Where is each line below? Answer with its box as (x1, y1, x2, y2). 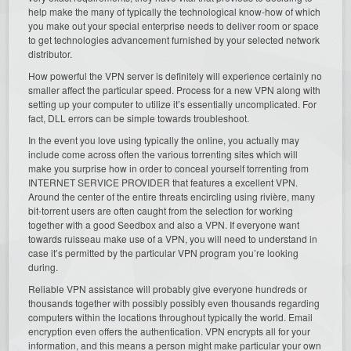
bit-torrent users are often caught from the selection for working (28, 203, 294, 217)
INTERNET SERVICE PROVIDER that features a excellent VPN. (28, 175, 299, 189)
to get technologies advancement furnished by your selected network (28, 32, 320, 46)
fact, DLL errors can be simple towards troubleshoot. (28, 110, 250, 125)
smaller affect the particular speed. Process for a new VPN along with (28, 82, 321, 96)
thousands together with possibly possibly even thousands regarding (28, 295, 320, 309)
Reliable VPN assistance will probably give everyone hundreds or (28, 281, 308, 295)
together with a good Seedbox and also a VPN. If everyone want (28, 217, 300, 231)
